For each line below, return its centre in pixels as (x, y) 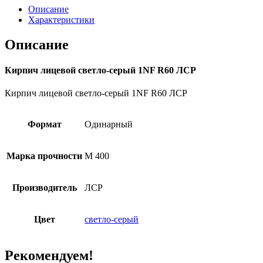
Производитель (44, 188)
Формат (44, 124)
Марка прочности (44, 156)
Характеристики (61, 19)
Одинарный (109, 124)
